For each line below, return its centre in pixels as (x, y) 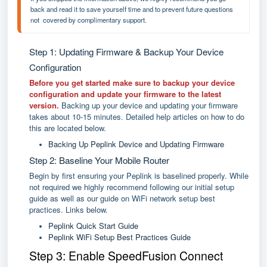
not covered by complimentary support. (89, 20)
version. (44, 105)
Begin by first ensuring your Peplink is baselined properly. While (139, 176)
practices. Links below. (69, 209)
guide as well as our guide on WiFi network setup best (122, 198)
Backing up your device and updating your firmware (148, 105)
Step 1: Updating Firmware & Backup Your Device (126, 52)
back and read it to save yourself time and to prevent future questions (132, 9)
